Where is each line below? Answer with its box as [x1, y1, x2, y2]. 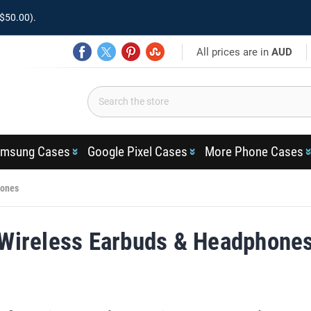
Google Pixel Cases [87, 144, 187, 160]
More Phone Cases [204, 144, 303, 160]
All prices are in [196, 45, 272, 58]
